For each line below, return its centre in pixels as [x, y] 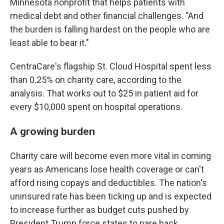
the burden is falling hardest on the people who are [110, 29]
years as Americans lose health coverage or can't [107, 169]
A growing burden [52, 131]
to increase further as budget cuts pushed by [99, 210]
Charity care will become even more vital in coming [110, 156]
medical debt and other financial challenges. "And [107, 16]
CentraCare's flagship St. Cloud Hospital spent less [111, 66]
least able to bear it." [49, 43]
